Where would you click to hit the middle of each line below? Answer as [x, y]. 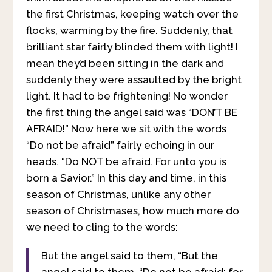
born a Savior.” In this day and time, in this [126, 178]
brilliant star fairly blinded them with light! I [132, 46]
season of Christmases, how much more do [132, 210]
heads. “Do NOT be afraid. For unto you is [126, 161]
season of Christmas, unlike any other [118, 194]
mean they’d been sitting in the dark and [125, 63]
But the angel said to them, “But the [129, 255]
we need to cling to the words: [102, 227]
